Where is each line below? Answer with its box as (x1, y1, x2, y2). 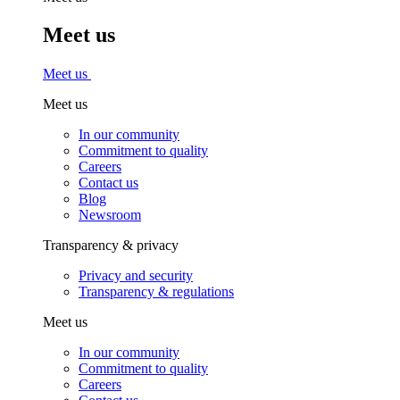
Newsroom (79, 207, 141, 223)
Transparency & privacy (43, 237, 179, 254)
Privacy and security (79, 268, 193, 284)
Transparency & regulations (79, 284, 234, 300)
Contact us (79, 175, 138, 191)
